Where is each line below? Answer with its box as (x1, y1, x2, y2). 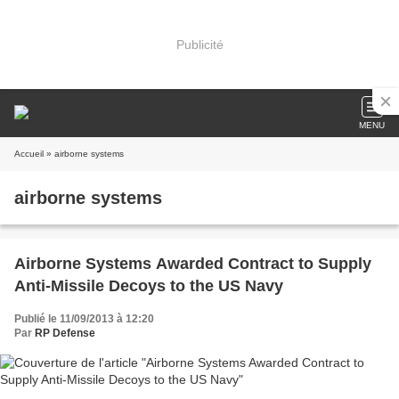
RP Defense (35, 327, 95, 339)
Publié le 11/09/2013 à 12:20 (14, 313, 154, 325)
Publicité (175, 37, 224, 52)
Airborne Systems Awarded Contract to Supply (14, 255, 371, 273)
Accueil (14, 149, 44, 159)
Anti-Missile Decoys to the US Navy (14, 277, 283, 295)
